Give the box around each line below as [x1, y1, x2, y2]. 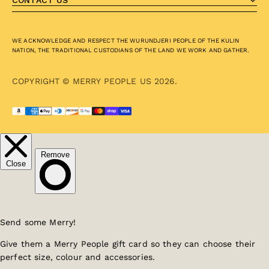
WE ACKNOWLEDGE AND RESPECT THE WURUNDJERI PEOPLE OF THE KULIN [12, 37, 240, 44]
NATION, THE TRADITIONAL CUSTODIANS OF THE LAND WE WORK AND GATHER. [12, 47, 250, 54]
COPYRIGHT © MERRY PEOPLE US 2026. [12, 76, 178, 86]
